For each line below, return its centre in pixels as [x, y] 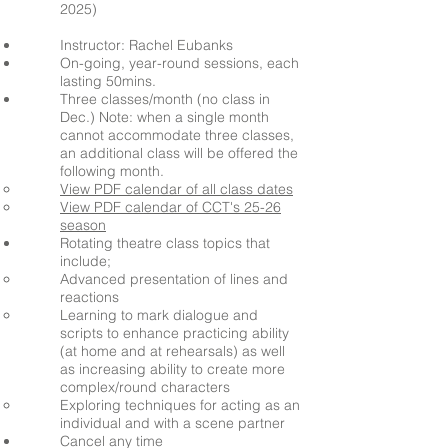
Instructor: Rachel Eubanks [146, 45]
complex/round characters [145, 387]
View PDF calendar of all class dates [176, 189]
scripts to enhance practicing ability [174, 333]
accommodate [154, 135]
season [83, 225]
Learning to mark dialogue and [159, 315]
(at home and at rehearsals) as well [172, 351]
